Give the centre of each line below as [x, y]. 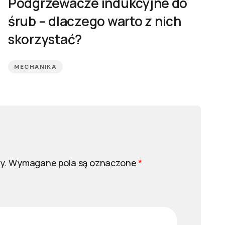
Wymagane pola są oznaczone [74, 163]
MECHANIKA [35, 67]
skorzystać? [45, 39]
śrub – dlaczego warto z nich [95, 21]
